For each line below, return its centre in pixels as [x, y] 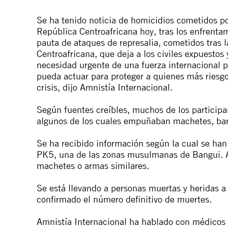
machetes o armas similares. [93, 165]
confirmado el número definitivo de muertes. [124, 199]
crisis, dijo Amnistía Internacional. [105, 87]
